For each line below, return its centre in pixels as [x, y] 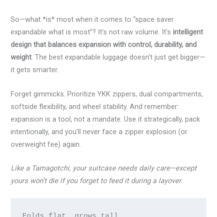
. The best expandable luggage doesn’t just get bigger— [119, 57]
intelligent [188, 32]
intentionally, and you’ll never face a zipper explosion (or [99, 132]
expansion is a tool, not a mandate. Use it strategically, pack [106, 119]
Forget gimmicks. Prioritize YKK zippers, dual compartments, [107, 94]
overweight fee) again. [46, 144]
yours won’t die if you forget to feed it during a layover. [97, 180]
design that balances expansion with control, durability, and [104, 45]
